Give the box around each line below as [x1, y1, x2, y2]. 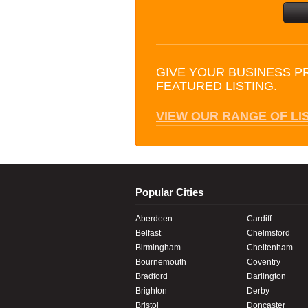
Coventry [246, 256, 280, 267]
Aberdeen [135, 213, 173, 223]
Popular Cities [135, 186, 203, 198]
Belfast [135, 228, 161, 238]
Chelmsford [246, 228, 290, 238]
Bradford [135, 271, 168, 281]
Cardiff [246, 213, 272, 223]
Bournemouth [135, 256, 186, 267]
